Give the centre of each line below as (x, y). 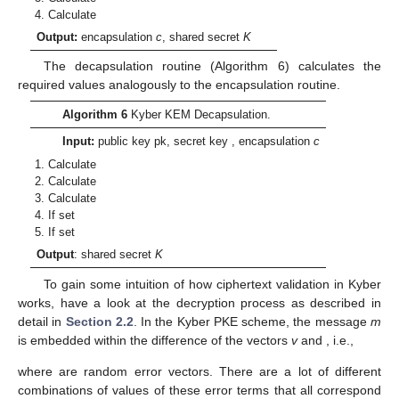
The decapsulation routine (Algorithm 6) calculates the (212, 66)
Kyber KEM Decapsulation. (199, 115)
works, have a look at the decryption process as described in (199, 302)
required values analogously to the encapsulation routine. (179, 85)
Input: (78, 142)
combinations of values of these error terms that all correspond (199, 390)
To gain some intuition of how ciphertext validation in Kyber (212, 284)
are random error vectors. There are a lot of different (220, 371)
